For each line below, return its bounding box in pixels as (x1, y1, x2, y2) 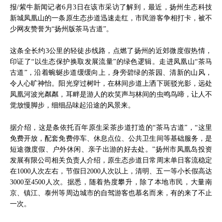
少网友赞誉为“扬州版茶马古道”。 (10, 24, 113, 33)
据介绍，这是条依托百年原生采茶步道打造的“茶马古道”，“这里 (10, 123, 212, 131)
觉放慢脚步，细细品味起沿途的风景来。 (10, 101, 135, 110)
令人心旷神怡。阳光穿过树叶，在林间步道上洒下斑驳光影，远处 (10, 79, 212, 88)
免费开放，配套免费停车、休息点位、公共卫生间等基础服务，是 (10, 134, 212, 142)
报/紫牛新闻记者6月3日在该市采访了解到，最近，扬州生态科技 (10, 2, 212, 11)
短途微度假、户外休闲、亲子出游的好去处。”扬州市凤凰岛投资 (10, 145, 212, 153)
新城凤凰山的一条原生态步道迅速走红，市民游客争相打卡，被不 (10, 13, 212, 22)
